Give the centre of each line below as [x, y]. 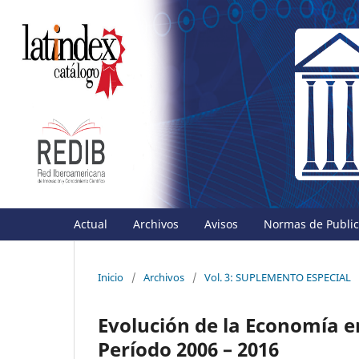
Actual [91, 224]
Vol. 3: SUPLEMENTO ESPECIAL [278, 277]
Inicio [111, 277]
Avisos [221, 224]
